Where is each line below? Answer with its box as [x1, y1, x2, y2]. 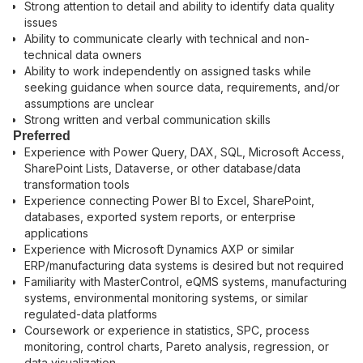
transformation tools [24, 177, 130, 191]
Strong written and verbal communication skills [24, 113, 271, 126]
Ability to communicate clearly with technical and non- [24, 32, 310, 45]
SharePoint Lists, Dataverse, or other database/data [24, 161, 301, 175]
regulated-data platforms [24, 307, 157, 321]
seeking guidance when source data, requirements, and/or [24, 80, 340, 94]
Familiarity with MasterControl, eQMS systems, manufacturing [24, 275, 347, 288]
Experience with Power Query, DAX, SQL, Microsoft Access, [24, 145, 344, 159]
